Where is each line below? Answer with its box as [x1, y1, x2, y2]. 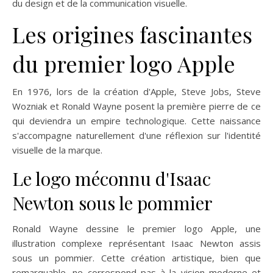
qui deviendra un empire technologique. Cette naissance [12, 115, 261, 127]
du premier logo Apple [12, 49, 235, 79]
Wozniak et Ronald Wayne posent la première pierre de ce [12, 100, 261, 113]
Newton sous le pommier [12, 191, 213, 216]
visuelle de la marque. [12, 144, 102, 157]
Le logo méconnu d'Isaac [12, 166, 211, 191]
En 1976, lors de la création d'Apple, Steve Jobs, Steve [12, 85, 261, 98]
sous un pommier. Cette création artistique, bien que [12, 252, 261, 264]
